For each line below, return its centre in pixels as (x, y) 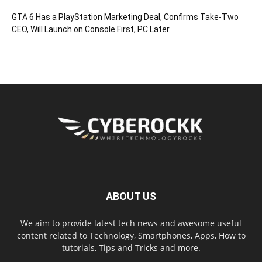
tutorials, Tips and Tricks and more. (131, 248)
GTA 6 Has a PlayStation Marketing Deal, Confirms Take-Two (125, 17)
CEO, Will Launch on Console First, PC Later (91, 30)
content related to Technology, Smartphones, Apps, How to (131, 236)
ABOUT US (131, 196)
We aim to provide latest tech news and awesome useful (131, 223)
